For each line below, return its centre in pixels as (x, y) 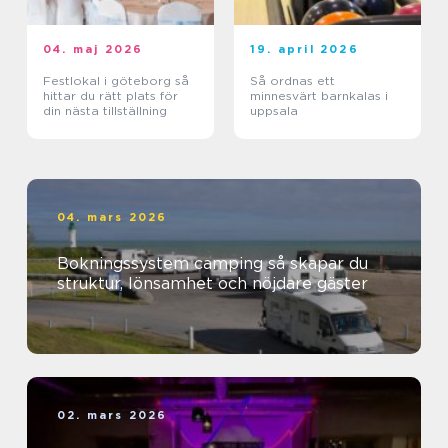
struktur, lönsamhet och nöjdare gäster (212, 284)
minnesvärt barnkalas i (319, 96)
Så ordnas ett (292, 81)
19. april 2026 (304, 49)
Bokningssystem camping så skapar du (162, 264)
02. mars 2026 (112, 415)
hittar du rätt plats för (110, 96)
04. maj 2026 (93, 49)
